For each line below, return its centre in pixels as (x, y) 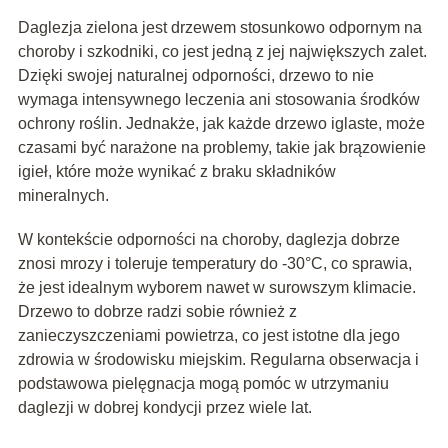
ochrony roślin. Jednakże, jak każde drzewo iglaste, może (221, 124)
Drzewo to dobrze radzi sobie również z (157, 312)
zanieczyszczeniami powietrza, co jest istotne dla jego (208, 336)
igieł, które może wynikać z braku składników (176, 172)
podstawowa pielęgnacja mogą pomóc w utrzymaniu (203, 384)
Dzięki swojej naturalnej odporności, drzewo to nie (195, 76)
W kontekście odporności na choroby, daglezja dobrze (208, 240)
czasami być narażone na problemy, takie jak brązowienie (221, 148)
